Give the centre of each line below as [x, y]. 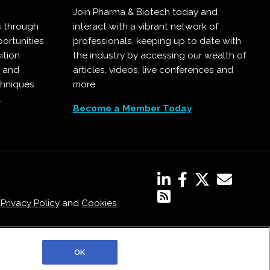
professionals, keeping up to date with [157, 41]
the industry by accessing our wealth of [159, 56]
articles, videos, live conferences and [153, 70]
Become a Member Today [132, 109]
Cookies [99, 203]
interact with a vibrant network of [145, 27]
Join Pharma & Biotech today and [145, 12]
